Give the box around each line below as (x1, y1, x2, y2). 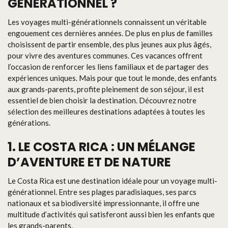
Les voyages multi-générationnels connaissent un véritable (8, 17, 207, 26)
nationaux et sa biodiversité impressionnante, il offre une (8, 198, 199, 208)
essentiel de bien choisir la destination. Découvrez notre (8, 95, 196, 105)
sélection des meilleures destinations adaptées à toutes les (8, 106, 205, 116)
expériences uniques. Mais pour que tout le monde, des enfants (8, 73, 217, 82)
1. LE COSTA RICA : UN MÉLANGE (8, 138, 195, 155)
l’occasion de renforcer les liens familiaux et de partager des (8, 62, 209, 71)
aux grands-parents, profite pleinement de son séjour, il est (8, 84, 204, 94)
